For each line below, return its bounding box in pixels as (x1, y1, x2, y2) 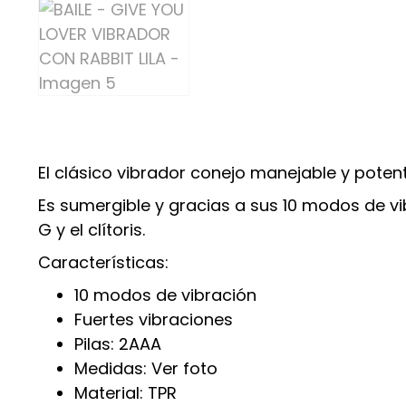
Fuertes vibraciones (74, 308, 233, 331)
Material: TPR (74, 382, 177, 404)
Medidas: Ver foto (74, 357, 222, 380)
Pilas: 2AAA (74, 333, 161, 355)
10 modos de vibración (74, 284, 261, 306)
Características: (38, 251, 173, 274)
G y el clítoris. (38, 218, 145, 241)
